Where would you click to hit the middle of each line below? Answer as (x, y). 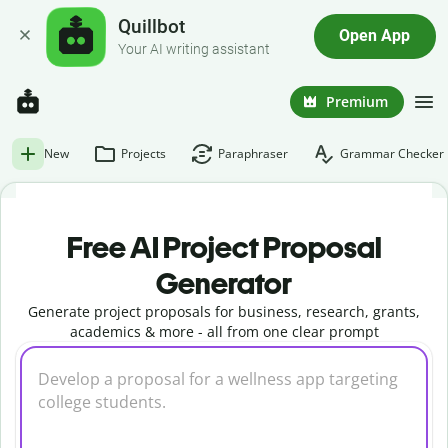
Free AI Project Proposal (224, 247)
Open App (375, 36)
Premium (357, 101)
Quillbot (152, 27)
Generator (224, 283)
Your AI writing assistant (194, 49)
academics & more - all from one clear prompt (224, 331)
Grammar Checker (392, 153)
